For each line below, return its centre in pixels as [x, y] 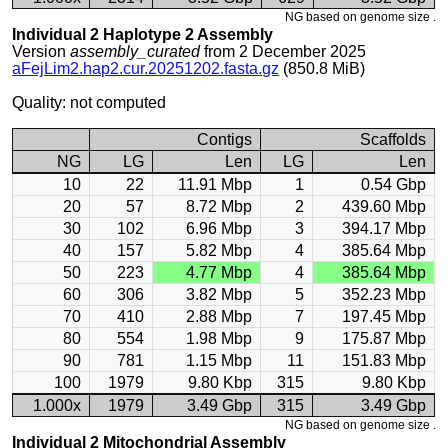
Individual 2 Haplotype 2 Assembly [143, 34]
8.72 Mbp [219, 206]
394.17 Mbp [384, 228]
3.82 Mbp [219, 294]
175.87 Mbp [384, 338]
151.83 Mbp [384, 360]
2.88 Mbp [219, 316]
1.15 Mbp [219, 360]
